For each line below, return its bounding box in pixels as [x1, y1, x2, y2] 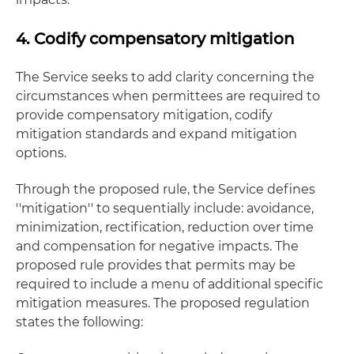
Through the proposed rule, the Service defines [16, 182, 315, 197]
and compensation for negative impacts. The [16, 239, 299, 254]
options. [16, 145, 66, 160]
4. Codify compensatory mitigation [16, 29, 295, 48]
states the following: [16, 314, 143, 330]
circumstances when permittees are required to [16, 88, 320, 104]
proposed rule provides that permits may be [16, 258, 296, 273]
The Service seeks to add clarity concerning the [16, 70, 314, 85]
